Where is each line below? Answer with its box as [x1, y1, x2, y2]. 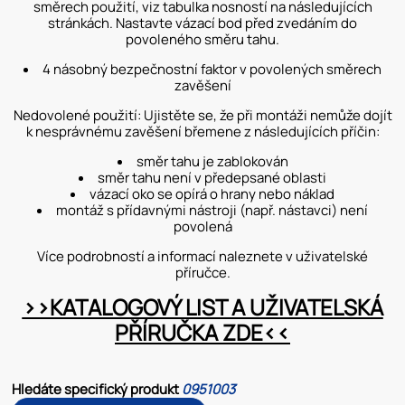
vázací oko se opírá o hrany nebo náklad [89, 184, 334, 204]
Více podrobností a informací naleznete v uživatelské [37, 247, 368, 267]
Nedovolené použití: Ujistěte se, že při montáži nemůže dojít [13, 106, 392, 126]
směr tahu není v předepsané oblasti [98, 168, 326, 188]
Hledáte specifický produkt [12, 380, 183, 400]
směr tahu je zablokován [136, 152, 288, 172]
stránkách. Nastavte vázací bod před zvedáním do [48, 14, 357, 33]
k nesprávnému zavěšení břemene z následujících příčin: [25, 122, 380, 142]
